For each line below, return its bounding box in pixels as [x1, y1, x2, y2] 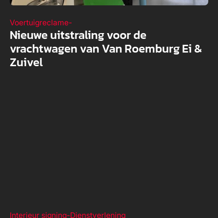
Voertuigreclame [9, 18, 69, 27]
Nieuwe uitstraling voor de [9, 26, 146, 43]
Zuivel [9, 53, 43, 71]
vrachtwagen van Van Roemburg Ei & [9, 39, 202, 57]
